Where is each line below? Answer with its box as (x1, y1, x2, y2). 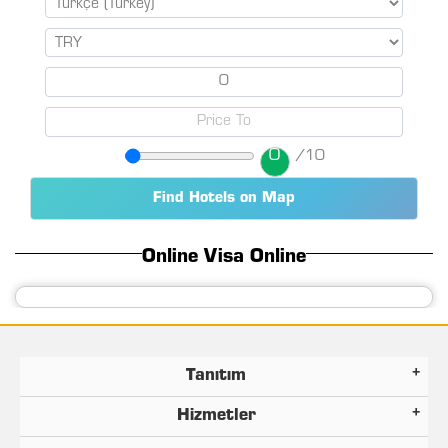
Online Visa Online (142, 248, 306, 268)
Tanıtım (186, 368, 246, 385)
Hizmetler (176, 408, 256, 425)
